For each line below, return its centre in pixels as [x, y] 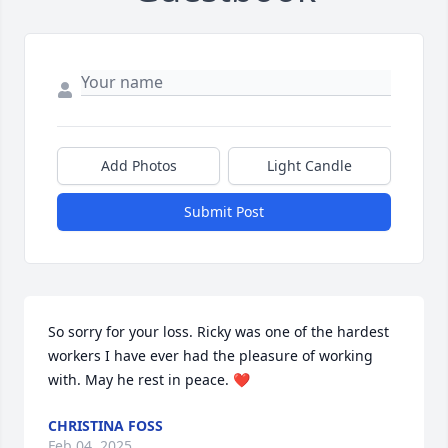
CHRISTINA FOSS [105, 426]
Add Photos [138, 166]
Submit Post [224, 212]
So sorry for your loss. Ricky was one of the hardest [218, 332]
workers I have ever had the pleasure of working [210, 356]
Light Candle [309, 166]
